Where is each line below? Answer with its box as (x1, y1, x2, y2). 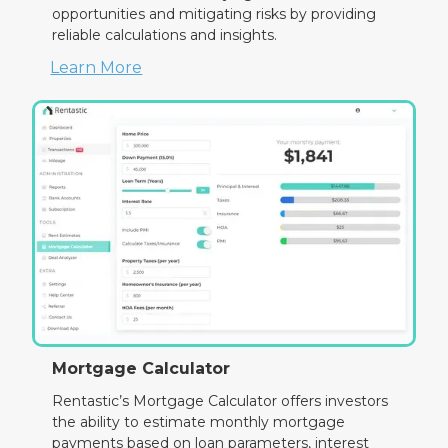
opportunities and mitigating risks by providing (52, 4, 377, 23)
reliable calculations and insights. (52, 25, 278, 44)
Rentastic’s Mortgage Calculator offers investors (52, 392, 389, 411)
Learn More (50, 57, 143, 77)
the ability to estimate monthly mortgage (52, 413, 346, 432)
